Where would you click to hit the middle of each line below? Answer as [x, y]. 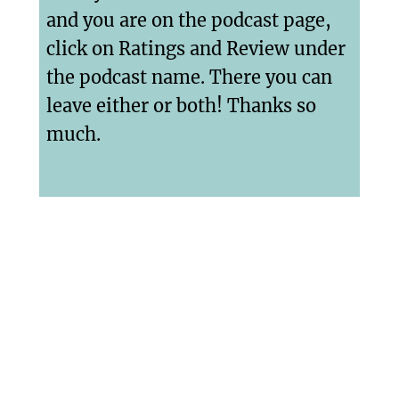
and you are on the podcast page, [189, 20]
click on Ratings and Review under [196, 49]
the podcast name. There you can [189, 77]
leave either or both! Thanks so [181, 106]
